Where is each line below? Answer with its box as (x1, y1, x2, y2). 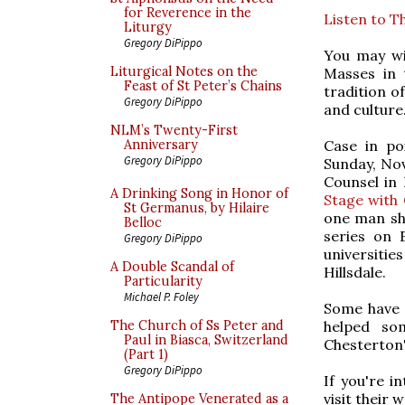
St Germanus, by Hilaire (124, 200, 269, 216)
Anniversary (124, 137, 198, 153)
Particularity (124, 273, 202, 289)
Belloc (124, 214, 162, 231)
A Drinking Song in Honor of (110, 185, 288, 202)
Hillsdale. (324, 262, 386, 281)
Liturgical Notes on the (110, 63, 258, 80)
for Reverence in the (124, 5, 251, 21)
